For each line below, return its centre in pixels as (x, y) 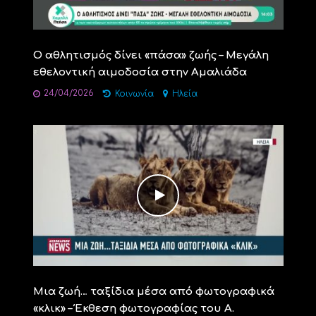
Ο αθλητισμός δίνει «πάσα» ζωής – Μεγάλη (151, 56)
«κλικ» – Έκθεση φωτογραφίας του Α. (133, 308)
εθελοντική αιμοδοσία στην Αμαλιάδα (140, 73)
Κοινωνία (134, 95)
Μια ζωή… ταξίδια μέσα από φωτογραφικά (153, 291)
